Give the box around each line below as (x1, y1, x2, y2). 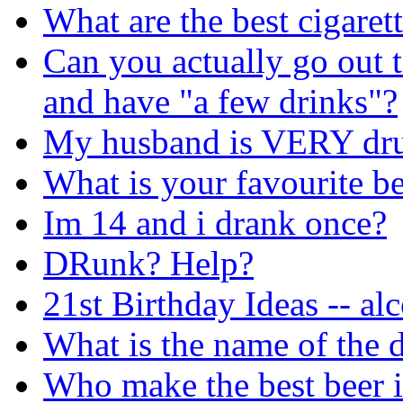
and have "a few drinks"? (43, 81, 398, 121)
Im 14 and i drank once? (43, 202, 387, 242)
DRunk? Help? (43, 243, 254, 282)
